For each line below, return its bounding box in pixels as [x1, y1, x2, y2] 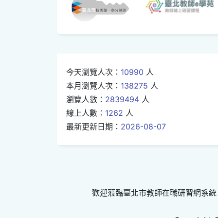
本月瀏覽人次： [66, 80, 121, 91]
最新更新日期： [66, 121, 121, 131]
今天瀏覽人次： [66, 67, 121, 77]
